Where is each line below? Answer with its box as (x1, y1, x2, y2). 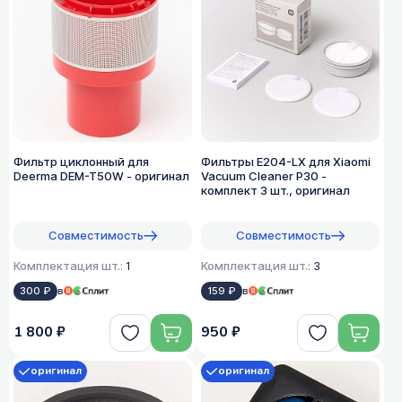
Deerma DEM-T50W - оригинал (13, 167, 189, 185)
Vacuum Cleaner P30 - (201, 167, 327, 185)
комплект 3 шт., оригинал (201, 181, 350, 199)
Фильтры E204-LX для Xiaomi (201, 153, 371, 170)
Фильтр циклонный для (13, 153, 149, 170)
